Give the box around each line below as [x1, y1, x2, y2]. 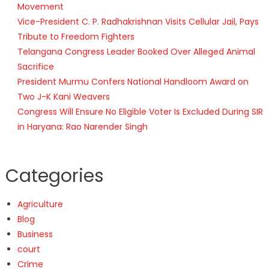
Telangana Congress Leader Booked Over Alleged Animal [17, 46, 255, 58]
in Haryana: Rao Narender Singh [17, 121, 148, 133]
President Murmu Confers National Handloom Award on [17, 76, 249, 88]
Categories [5, 163, 104, 189]
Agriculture [17, 198, 63, 211]
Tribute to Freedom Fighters [17, 31, 134, 43]
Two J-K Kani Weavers [17, 91, 110, 103]
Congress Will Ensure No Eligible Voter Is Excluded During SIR [17, 106, 263, 118]
